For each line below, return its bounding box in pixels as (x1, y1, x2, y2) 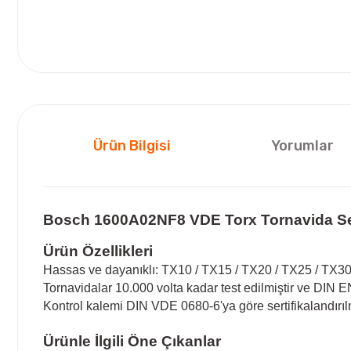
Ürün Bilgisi (93, 136, 171, 154)
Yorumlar (271, 136, 334, 154)
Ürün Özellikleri (43, 242, 153, 259)
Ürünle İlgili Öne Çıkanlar (43, 332, 221, 349)
